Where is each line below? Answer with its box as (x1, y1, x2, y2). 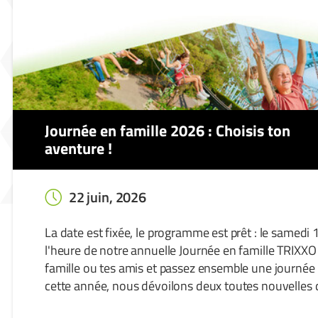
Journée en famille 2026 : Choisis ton (45, 119, 290, 142)
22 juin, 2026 (68, 186, 146, 208)
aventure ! (45, 137, 112, 160)
